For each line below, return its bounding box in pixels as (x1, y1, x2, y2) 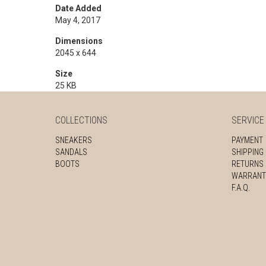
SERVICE (232, 115, 264, 126)
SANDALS (55, 147, 87, 157)
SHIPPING (232, 147, 264, 157)
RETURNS (232, 159, 264, 169)
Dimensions (55, 36, 103, 46)
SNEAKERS (55, 135, 92, 145)
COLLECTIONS (55, 115, 107, 126)
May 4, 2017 (55, 15, 100, 25)
